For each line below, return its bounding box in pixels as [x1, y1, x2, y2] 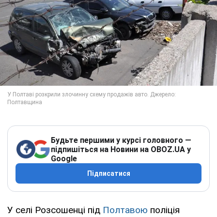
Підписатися [87, 169, 130, 177]
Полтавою [103, 204, 148, 216]
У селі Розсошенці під [7, 204, 103, 216]
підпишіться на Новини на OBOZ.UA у [51, 144, 191, 154]
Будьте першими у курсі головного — [51, 135, 191, 145]
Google [51, 154, 77, 163]
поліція [148, 204, 180, 216]
